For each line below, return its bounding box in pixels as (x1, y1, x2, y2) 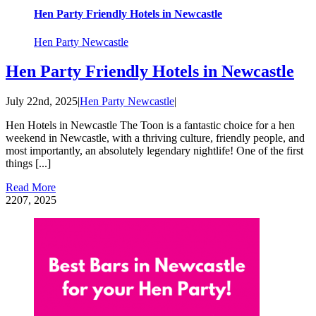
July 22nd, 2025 (6, 95, 78, 108)
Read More (6, 181, 56, 194)
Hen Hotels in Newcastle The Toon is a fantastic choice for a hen (6, 119, 295, 132)
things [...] (6, 157, 51, 170)
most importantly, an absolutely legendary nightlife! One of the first (6, 145, 303, 157)
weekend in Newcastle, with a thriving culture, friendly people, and (6, 132, 305, 145)
